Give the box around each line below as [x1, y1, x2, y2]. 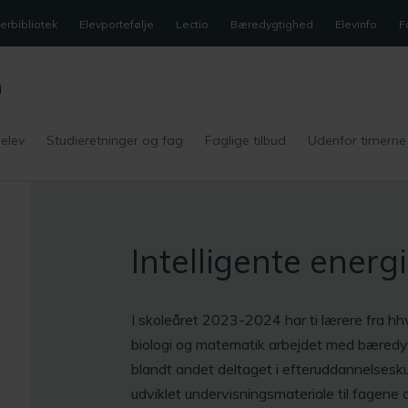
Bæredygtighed [230, 17, 313, 31]
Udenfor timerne [308, 131, 406, 148]
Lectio [176, 17, 209, 31]
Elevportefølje [79, 17, 154, 31]
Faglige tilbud [205, 131, 286, 148]
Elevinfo [335, 17, 377, 31]
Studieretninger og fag [46, 131, 183, 148]
